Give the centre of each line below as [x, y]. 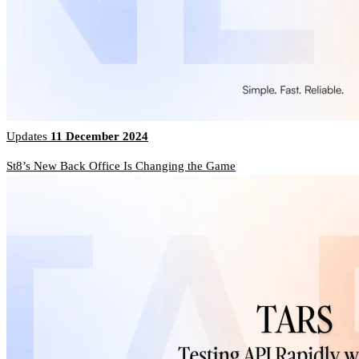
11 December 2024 [99, 137]
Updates [28, 137]
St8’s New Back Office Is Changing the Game [121, 166]
